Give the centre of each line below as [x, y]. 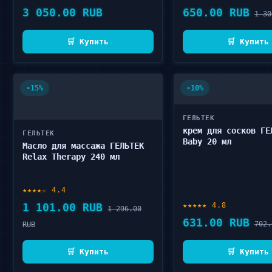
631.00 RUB [216, 223]
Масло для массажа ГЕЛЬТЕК [83, 146]
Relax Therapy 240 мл [71, 157]
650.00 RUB [216, 12]
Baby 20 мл [207, 141]
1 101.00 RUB [63, 207]
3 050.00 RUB [63, 12]
